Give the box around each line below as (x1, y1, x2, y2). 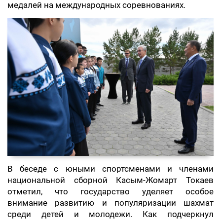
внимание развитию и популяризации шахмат (7, 198, 214, 208)
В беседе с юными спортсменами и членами (7, 164, 214, 174)
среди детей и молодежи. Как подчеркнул (7, 209, 214, 219)
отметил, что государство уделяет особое (7, 186, 214, 196)
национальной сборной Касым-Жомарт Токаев (7, 175, 214, 185)
